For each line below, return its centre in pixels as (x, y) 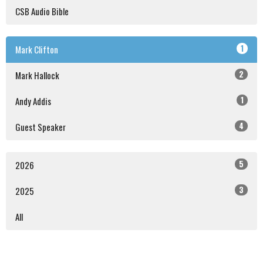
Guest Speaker (41, 127)
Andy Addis (33, 101)
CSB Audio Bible (42, 11)
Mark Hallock (37, 75)
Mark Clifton (37, 50)
